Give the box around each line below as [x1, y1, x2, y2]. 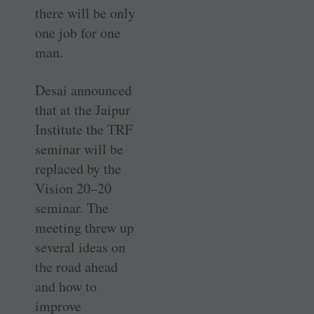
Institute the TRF [35, 119, 132, 139]
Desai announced [35, 80, 132, 100]
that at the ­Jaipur [35, 100, 130, 119]
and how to [35, 276, 97, 296]
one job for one [35, 22, 121, 42]
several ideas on [35, 237, 125, 257]
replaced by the [35, 158, 121, 178]
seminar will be [35, 139, 123, 158]
